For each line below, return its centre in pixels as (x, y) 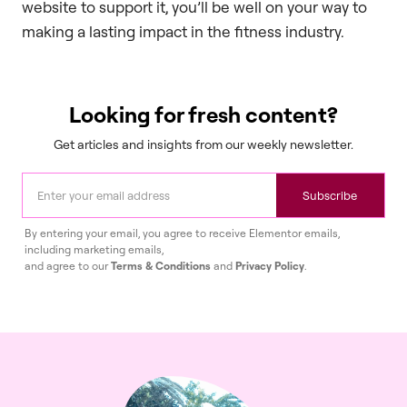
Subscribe (330, 196)
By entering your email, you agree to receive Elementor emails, (182, 233)
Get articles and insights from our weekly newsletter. (203, 144)
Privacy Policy (270, 266)
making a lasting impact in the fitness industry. (183, 32)
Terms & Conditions (161, 266)
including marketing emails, (94, 250)
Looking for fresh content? (203, 115)
